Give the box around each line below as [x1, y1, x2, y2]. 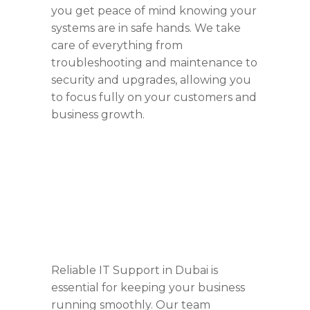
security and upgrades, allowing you [51, 73, 251, 87]
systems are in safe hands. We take [51, 21, 241, 35]
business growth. [51, 108, 145, 122]
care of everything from [51, 39, 183, 53]
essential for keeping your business [51, 281, 245, 295]
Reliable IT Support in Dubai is [51, 264, 218, 277]
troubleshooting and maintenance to [51, 56, 257, 70]
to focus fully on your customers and [51, 91, 257, 104]
